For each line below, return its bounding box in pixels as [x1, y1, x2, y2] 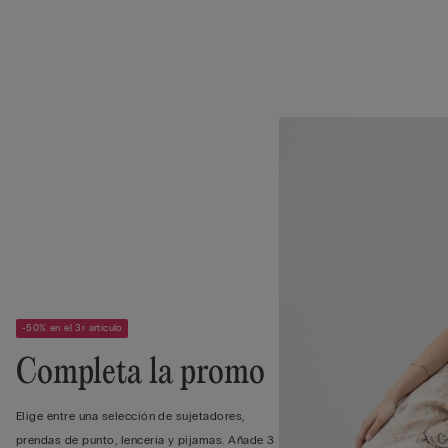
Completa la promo [16, 354, 265, 393]
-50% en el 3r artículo [22, 321, 122, 334]
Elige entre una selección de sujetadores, [16, 408, 245, 423]
